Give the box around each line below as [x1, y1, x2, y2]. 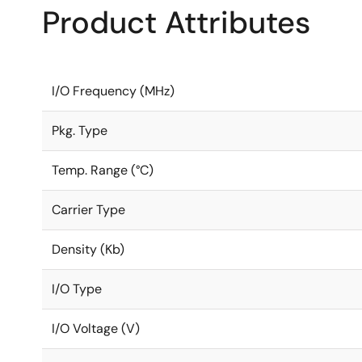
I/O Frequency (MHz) [52, 82, 175, 99]
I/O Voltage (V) [52, 320, 140, 337]
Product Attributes [42, 2, 310, 43]
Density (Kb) [52, 241, 124, 258]
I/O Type [52, 280, 102, 297]
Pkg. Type [52, 122, 107, 139]
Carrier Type [52, 201, 125, 218]
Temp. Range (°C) [52, 162, 154, 179]
